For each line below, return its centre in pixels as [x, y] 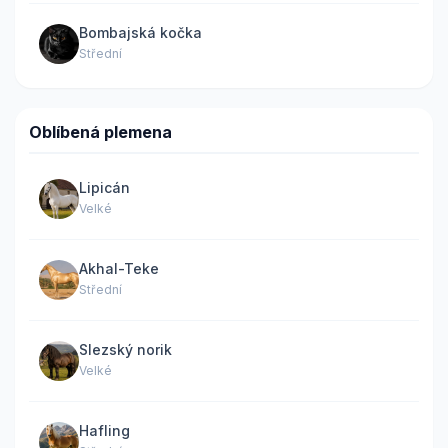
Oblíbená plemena [100, 131]
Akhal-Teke [119, 268]
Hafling [104, 430]
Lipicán [104, 187]
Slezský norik [125, 349]
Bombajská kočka [140, 32]
